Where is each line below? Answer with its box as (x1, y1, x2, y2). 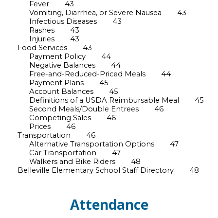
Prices (29, 122, 51, 131)
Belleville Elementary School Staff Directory (18, 165, 189, 175)
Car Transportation (29, 148, 112, 157)
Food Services (18, 43, 67, 52)
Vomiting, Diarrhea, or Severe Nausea (29, 8, 162, 17)
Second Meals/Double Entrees (29, 104, 139, 113)
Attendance (70, 195, 149, 214)
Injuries (29, 34, 70, 43)
